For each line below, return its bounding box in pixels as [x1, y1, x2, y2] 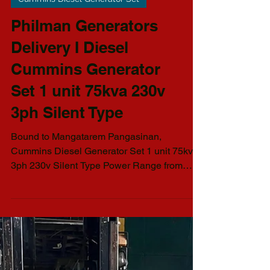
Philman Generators [11, 137, 158, 155]
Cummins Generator [11, 180, 160, 199]
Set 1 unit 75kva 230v [11, 202, 165, 221]
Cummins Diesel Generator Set [18, 115, 139, 124]
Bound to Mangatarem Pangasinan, [11, 251, 162, 263]
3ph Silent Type [11, 224, 123, 242]
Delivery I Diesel [11, 159, 128, 177]
